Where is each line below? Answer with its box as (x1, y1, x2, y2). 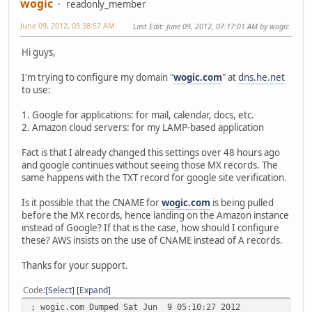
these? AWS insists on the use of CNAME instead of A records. (22, 234, 283, 247)
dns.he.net (238, 71, 285, 84)
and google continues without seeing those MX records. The (22, 159, 278, 172)
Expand (79, 284, 108, 297)
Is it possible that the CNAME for (22, 196, 162, 210)
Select (48, 284, 72, 297)
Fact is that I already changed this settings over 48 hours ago (22, 146, 280, 159)
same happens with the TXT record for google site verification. (22, 171, 287, 185)
